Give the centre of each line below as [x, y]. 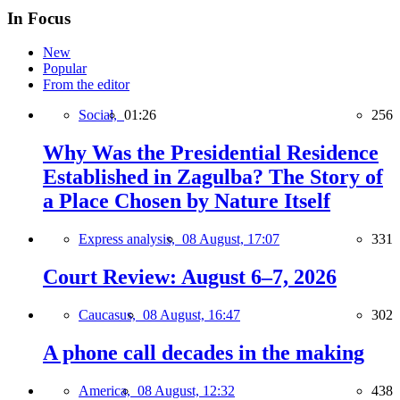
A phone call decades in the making [204, 352]
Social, [101, 115]
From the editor [86, 85]
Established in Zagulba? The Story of [213, 177]
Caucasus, [111, 314]
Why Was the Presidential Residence [211, 153]
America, [108, 390]
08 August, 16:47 [192, 314]
